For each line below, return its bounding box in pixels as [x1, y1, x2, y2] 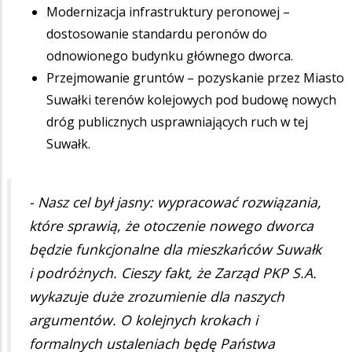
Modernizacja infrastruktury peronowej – [46, 2, 290, 20]
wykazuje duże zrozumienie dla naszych [29, 287, 284, 306]
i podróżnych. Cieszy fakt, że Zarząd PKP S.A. [29, 263, 317, 283]
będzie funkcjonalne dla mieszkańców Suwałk [29, 240, 321, 259]
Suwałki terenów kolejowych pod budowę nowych [46, 90, 336, 108]
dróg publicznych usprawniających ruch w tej [46, 112, 308, 130]
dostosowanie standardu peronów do [46, 24, 267, 42]
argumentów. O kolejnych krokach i [29, 310, 258, 330]
